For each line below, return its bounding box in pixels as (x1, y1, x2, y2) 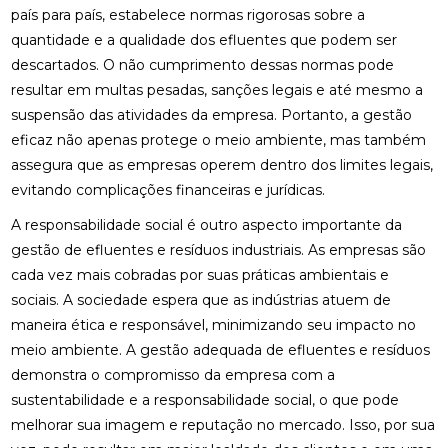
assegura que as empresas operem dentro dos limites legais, (10, 155, 433, 174)
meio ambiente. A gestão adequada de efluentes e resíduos (10, 341, 430, 360)
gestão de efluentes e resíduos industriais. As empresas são (10, 241, 426, 260)
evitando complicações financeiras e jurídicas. (10, 180, 325, 199)
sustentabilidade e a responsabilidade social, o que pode (10, 391, 399, 410)
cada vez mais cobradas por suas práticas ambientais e (10, 266, 389, 285)
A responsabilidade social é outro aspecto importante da (10, 216, 402, 235)
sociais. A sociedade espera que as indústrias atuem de (10, 291, 391, 310)
